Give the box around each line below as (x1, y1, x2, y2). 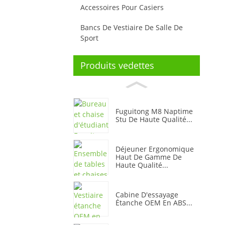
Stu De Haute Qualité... (116, 114, 192, 124)
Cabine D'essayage (116, 190, 178, 200)
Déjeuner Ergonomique (116, 144, 194, 154)
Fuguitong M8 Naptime (116, 106, 193, 116)
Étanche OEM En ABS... (116, 198, 192, 208)
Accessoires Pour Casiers (80, 2, 164, 12)
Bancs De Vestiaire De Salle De (80, 23, 183, 33)
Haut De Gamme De (116, 152, 182, 162)
